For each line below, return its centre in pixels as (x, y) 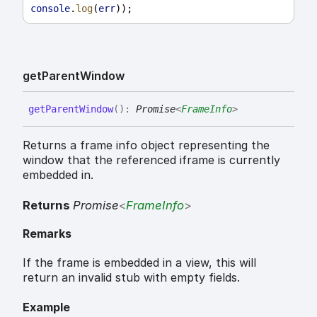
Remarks (47, 233)
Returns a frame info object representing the (146, 145)
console (50, 9)
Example (46, 307)
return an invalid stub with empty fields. (131, 278)
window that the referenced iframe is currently (151, 160)
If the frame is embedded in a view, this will (139, 263)
